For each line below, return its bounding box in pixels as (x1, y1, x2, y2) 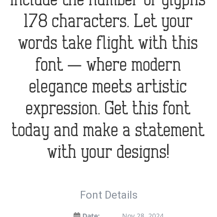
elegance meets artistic (30, 78, 187, 96)
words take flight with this (18, 34, 199, 53)
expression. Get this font (26, 100, 191, 118)
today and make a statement (12, 122, 205, 140)
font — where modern (35, 56, 182, 75)
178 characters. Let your (24, 13, 193, 31)
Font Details (79, 189, 138, 201)
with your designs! (47, 143, 170, 162)
